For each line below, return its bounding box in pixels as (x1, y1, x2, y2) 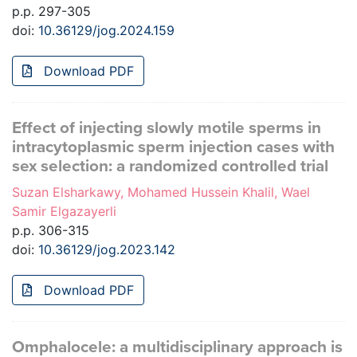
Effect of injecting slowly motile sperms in (12, 118, 321, 139)
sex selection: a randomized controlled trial (12, 156, 328, 177)
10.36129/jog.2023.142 (38, 241, 175, 258)
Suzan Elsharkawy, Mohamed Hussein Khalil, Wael (12, 184, 310, 201)
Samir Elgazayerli (12, 203, 116, 220)
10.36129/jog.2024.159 (38, 22, 175, 39)
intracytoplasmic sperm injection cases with (12, 137, 335, 158)
